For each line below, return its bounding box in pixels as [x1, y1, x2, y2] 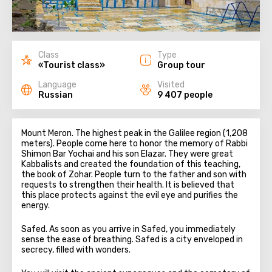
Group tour [157, 60, 206, 70]
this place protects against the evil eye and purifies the [21, 190, 238, 200]
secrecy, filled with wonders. [21, 245, 131, 255]
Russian [38, 90, 73, 100]
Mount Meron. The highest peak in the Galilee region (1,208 [21, 128, 248, 138]
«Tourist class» [38, 60, 105, 70]
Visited [157, 80, 185, 90]
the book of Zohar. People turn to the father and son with [21, 169, 246, 180]
